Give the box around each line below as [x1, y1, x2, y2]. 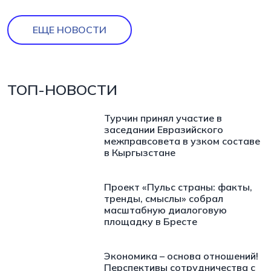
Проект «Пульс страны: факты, [104, 180, 252, 193]
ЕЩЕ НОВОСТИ [33, 23, 106, 36]
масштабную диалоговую [104, 203, 227, 216]
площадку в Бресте [104, 215, 197, 227]
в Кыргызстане [104, 146, 175, 158]
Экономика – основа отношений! [104, 249, 258, 262]
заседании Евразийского [104, 123, 223, 135]
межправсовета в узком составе [104, 134, 260, 147]
